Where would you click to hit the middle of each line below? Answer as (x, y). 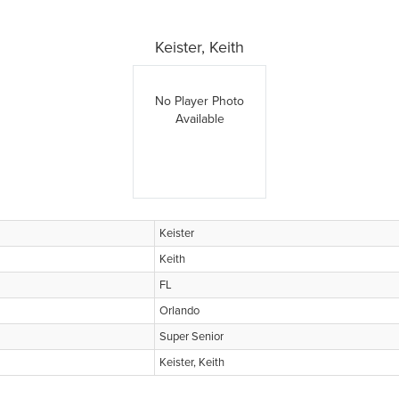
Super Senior (191, 337)
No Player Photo (199, 101)
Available (199, 119)
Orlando (179, 311)
